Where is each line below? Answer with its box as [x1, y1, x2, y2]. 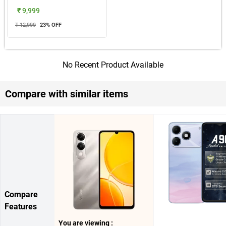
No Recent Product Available [63, 60, 163, 70]
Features [5, 201, 37, 211]
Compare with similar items [5, 87, 128, 100]
